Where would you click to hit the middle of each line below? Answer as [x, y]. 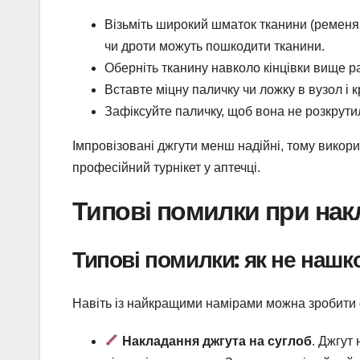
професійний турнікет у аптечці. [166, 167]
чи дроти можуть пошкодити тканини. [215, 46]
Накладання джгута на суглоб [217, 341]
